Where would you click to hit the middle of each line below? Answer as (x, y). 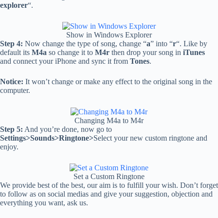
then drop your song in (145, 53)
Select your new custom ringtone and (150, 138)
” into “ (162, 44)
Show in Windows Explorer (109, 35)
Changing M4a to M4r (109, 120)
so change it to (71, 53)
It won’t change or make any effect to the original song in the (118, 82)
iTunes (193, 53)
